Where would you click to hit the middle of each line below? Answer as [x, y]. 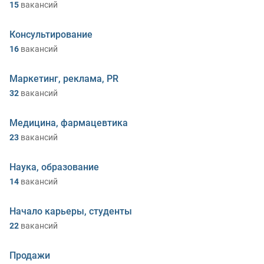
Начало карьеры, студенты [71, 211]
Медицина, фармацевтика [69, 123]
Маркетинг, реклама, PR [64, 79]
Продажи [30, 255]
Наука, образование [54, 167]
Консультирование [51, 34]
